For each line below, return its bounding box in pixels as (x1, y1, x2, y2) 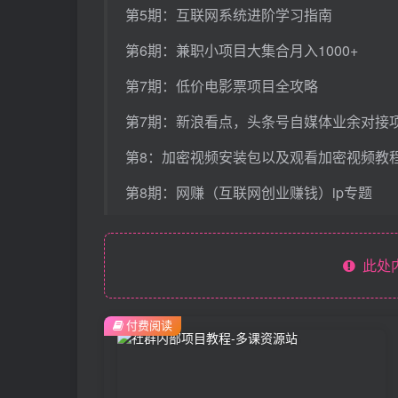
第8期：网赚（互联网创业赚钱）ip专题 (125, 182, 372, 203)
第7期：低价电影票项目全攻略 (125, 76, 318, 96)
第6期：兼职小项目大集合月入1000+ (125, 40, 358, 60)
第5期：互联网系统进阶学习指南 (125, 4, 332, 25)
